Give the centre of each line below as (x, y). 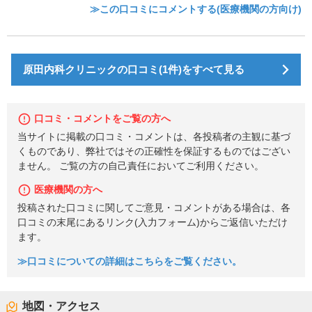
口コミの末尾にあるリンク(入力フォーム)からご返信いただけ (153, 223)
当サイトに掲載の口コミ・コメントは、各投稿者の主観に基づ (154, 136)
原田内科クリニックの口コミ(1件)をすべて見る (134, 69)
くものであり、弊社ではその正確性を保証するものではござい (154, 151)
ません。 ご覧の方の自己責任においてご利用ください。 (141, 166)
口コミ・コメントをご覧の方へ (102, 118)
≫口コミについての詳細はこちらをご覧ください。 (130, 261)
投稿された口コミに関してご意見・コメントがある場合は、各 (154, 208)
